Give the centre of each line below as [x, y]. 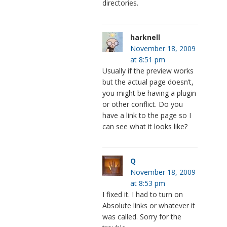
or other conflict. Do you [142, 104]
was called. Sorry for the [142, 216]
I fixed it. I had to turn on [142, 194]
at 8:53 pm [147, 183]
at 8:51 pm [147, 59]
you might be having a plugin [149, 93]
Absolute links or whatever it [148, 205]
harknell [145, 37]
